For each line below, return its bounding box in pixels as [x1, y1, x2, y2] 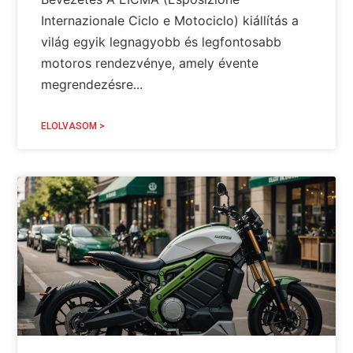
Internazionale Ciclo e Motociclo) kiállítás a [41, 13, 299, 29]
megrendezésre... [41, 76, 143, 93]
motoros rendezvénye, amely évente [41, 55, 259, 72]
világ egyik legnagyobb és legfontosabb [41, 34, 282, 50]
